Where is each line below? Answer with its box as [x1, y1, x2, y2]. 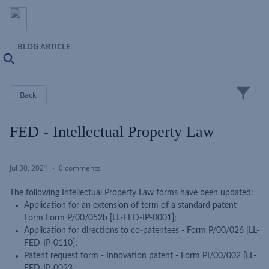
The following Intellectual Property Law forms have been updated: [10, 189, 253, 197]
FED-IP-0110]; [24, 239, 77, 247]
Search [14, 56, 38, 67]
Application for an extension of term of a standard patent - [24, 201, 242, 210]
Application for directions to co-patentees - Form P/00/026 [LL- [24, 226, 259, 235]
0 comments [59, 163, 100, 173]
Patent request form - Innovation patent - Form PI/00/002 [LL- [24, 252, 256, 260]
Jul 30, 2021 [10, 163, 48, 173]
